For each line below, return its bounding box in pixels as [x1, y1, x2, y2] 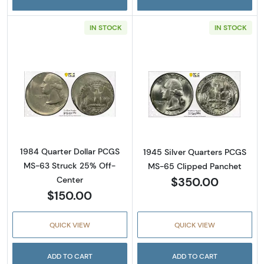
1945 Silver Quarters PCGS [143, 147, 246, 158]
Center [56, 174, 83, 186]
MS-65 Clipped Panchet [147, 161, 242, 172]
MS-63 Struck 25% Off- [24, 160, 116, 171]
